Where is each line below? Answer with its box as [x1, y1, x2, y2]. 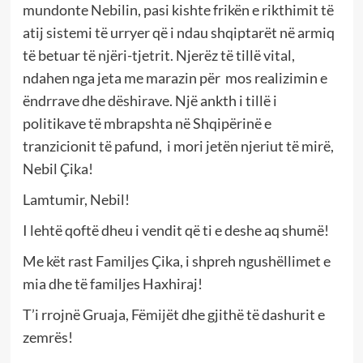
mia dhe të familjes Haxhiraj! [22, 274, 203, 293]
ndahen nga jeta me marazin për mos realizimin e [22, 68, 327, 87]
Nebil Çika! [22, 159, 93, 177]
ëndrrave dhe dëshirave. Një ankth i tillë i [22, 91, 277, 109]
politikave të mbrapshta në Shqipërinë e [22, 113, 271, 132]
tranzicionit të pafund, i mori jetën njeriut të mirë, [22, 136, 334, 155]
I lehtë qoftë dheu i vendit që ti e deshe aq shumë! [22, 220, 329, 239]
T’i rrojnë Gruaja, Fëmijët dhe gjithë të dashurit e [22, 305, 325, 323]
